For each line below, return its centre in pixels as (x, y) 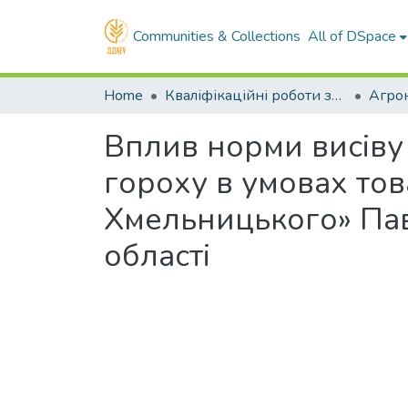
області (157, 256)
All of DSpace (352, 36)
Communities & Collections (217, 36)
